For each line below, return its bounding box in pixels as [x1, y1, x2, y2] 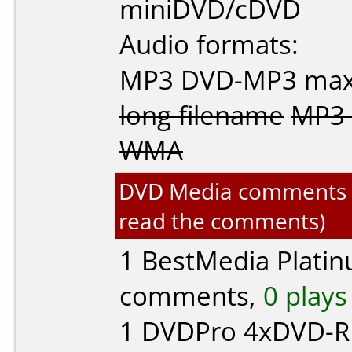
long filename [119, 97, 284, 133]
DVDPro [141, 313, 236, 349]
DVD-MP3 [181, 62, 297, 97]
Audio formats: [119, 27, 299, 62]
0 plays [263, 278, 347, 313]
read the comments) [119, 206, 325, 236]
